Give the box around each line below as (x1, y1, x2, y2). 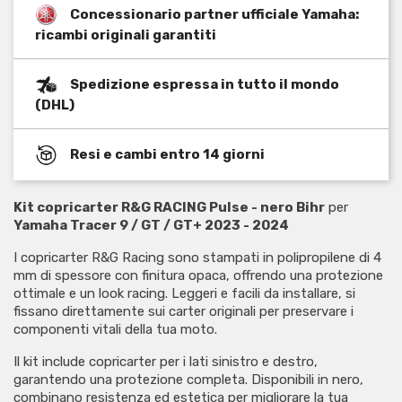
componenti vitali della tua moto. (13, 320, 217, 337)
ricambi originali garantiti (35, 26, 216, 43)
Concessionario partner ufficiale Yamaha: (70, 5, 359, 22)
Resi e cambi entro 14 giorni (70, 145, 265, 162)
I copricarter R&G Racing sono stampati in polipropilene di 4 (13, 249, 381, 266)
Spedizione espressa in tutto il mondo (70, 75, 339, 92)
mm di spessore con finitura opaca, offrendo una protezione (13, 267, 383, 284)
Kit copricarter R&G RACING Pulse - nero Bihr (13, 198, 325, 215)
